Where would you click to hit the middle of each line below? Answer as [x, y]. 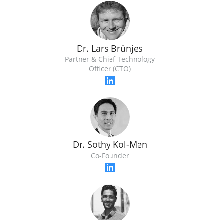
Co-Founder [110, 156]
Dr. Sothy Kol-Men [110, 145]
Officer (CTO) [110, 69]
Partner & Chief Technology [110, 59]
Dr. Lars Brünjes [110, 48]
